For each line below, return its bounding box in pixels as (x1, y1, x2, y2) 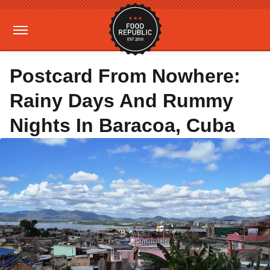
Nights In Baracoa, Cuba (10, 115, 235, 136)
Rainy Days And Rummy (10, 90, 233, 111)
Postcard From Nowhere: (10, 65, 240, 87)
